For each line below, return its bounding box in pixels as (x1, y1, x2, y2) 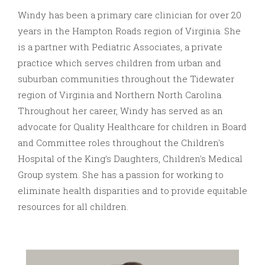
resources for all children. (18, 200, 128, 212)
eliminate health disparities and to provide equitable (18, 184, 247, 196)
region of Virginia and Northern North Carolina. (18, 88, 223, 101)
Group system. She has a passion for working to (18, 168, 224, 180)
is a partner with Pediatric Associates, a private (18, 40, 222, 53)
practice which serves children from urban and (18, 56, 221, 69)
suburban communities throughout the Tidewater (18, 72, 234, 85)
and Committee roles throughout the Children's (18, 136, 224, 148)
